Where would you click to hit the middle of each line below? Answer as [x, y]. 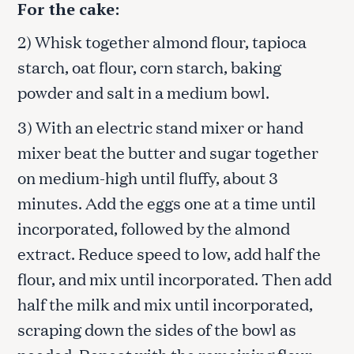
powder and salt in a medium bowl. [143, 91]
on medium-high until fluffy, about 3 [148, 177]
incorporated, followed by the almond [154, 227]
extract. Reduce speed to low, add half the [169, 252]
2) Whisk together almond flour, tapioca [162, 41]
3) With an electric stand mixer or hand [160, 126]
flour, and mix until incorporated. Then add [175, 278]
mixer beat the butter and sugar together [168, 151]
